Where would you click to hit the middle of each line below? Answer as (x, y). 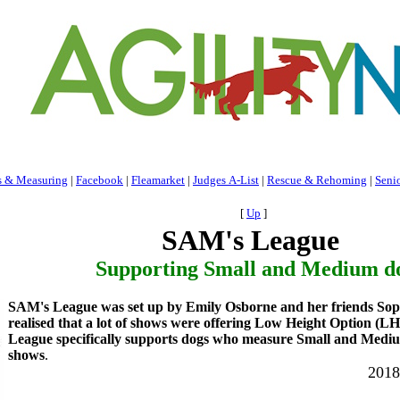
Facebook (100, 180)
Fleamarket (158, 180)
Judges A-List (226, 180)
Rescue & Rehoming (317, 180)
